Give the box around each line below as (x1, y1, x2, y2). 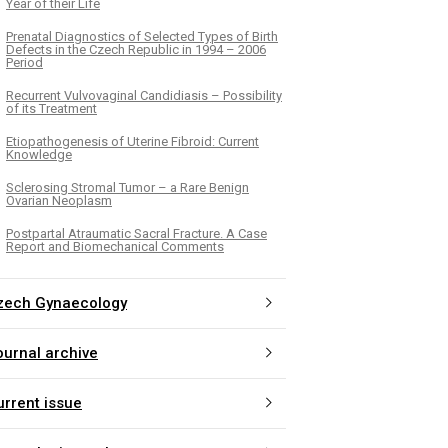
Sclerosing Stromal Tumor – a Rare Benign (6, 179, 249, 195)
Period (6, 54, 43, 70)
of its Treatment (6, 100, 97, 116)
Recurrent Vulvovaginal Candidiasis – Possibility (6, 87, 282, 103)
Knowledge (6, 146, 72, 162)
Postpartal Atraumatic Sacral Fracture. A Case (6, 225, 267, 241)
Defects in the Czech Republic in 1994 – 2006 (6, 41, 266, 57)
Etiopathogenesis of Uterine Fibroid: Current (6, 133, 259, 149)
